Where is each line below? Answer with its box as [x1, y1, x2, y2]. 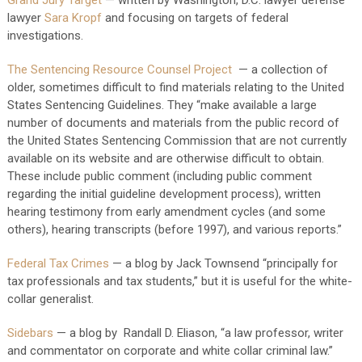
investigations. [6, 28, 83, 43]
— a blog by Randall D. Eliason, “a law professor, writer [53, 326, 343, 340]
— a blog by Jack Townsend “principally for [108, 256, 338, 271]
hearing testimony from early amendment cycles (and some [6, 204, 326, 219]
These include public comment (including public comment [6, 169, 312, 183]
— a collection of [231, 62, 328, 77]
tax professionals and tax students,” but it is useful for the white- [6, 274, 352, 288]
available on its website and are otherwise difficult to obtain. [6, 151, 324, 166]
